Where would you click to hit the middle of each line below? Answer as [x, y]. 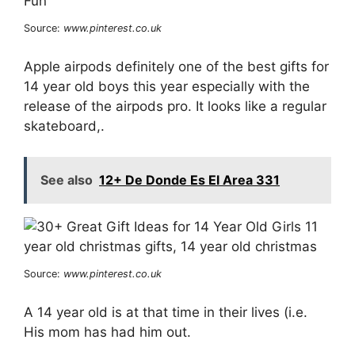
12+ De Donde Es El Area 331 [189, 179]
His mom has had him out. [107, 332]
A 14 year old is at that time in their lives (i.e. [166, 313]
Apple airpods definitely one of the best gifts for [176, 67]
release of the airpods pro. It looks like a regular [175, 107]
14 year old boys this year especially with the [167, 87]
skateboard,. [64, 126]
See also [67, 179]
